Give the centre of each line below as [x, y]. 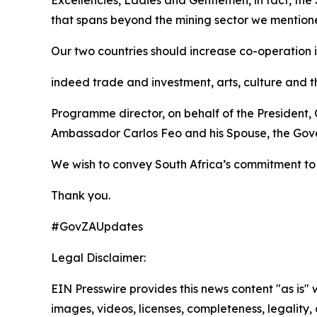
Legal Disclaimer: [98, 258]
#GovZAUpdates [97, 226]
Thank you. [81, 195]
